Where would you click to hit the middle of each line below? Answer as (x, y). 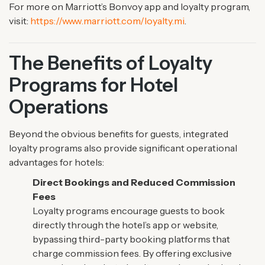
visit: (20, 20)
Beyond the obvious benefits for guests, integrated (119, 133)
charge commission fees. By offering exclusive (132, 253)
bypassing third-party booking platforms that (131, 239)
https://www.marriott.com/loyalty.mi (107, 20)
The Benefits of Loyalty (111, 63)
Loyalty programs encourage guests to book (129, 210)
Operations (59, 106)
